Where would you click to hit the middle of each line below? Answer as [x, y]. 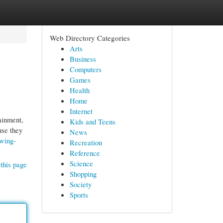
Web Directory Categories [90, 38]
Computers [85, 69]
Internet [81, 111]
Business [83, 59]
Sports [79, 195]
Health [79, 90]
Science [81, 163]
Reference [85, 153]
